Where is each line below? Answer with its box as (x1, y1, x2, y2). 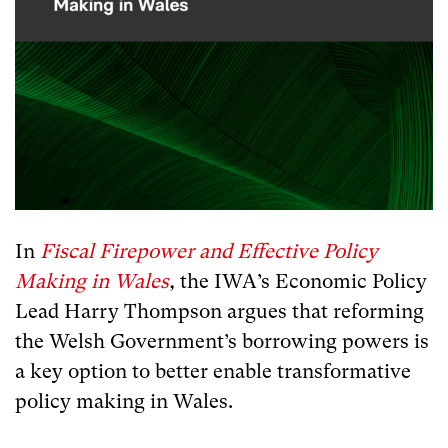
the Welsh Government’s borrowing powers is (15, 329, 429, 353)
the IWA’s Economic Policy (175, 269, 427, 293)
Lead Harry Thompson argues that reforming (15, 299, 424, 323)
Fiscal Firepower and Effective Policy (40, 239, 378, 263)
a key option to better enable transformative (15, 359, 411, 383)
